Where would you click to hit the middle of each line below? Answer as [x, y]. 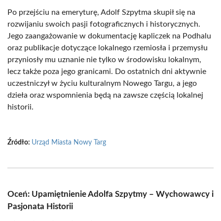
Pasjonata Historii [40, 206]
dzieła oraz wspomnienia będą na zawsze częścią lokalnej [105, 95]
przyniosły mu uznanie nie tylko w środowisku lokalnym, [104, 60]
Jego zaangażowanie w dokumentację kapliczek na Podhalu [109, 36]
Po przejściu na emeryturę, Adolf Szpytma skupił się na [101, 12]
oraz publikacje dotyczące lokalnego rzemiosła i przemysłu [108, 48]
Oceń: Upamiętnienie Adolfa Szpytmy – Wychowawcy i [110, 194]
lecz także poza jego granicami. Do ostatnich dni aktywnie [107, 72]
